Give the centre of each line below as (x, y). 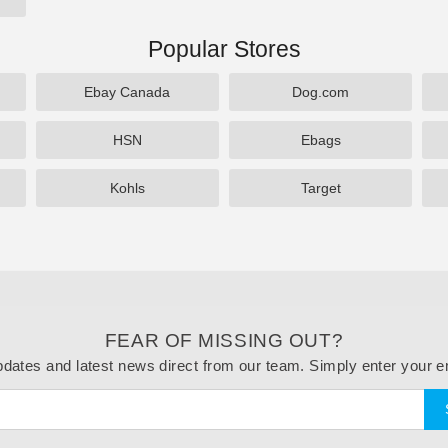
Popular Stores (224, 49)
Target (320, 188)
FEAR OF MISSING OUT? (224, 340)
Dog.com (321, 92)
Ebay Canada (127, 92)
